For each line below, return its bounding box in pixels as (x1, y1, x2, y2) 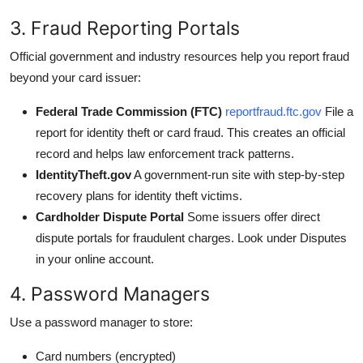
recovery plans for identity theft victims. (36, 188, 242, 203)
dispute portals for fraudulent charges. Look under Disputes (36, 230, 347, 245)
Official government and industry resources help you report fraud (10, 49, 349, 63)
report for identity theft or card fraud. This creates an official (36, 125, 345, 139)
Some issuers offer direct (184, 209, 320, 224)
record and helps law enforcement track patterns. (36, 146, 294, 160)
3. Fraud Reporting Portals (10, 15, 240, 40)
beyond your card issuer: (10, 70, 141, 84)
